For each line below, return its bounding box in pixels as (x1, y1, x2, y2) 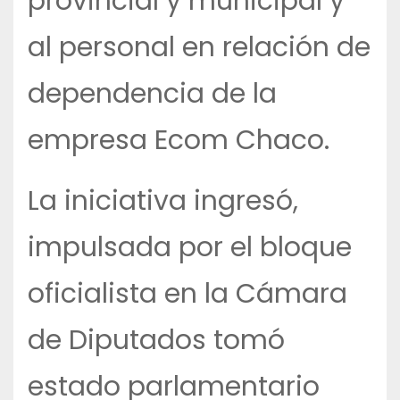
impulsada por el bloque (28, 229, 352, 267)
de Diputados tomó (28, 321, 285, 360)
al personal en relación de (28, 29, 371, 67)
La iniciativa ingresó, (28, 182, 298, 221)
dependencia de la (28, 75, 277, 113)
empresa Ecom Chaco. (28, 121, 329, 160)
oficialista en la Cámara (28, 275, 347, 313)
